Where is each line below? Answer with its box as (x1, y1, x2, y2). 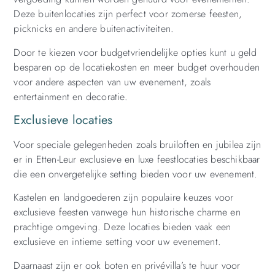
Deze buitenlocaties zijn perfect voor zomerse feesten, (14, 7, 242, 21)
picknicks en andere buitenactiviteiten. (14, 21, 174, 36)
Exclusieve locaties (14, 110, 113, 129)
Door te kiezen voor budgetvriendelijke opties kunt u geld (14, 45, 257, 60)
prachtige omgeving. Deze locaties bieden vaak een (14, 220, 231, 234)
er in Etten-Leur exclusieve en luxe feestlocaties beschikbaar (14, 152, 260, 166)
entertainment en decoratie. (14, 89, 128, 104)
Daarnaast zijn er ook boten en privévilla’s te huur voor (14, 258, 241, 273)
